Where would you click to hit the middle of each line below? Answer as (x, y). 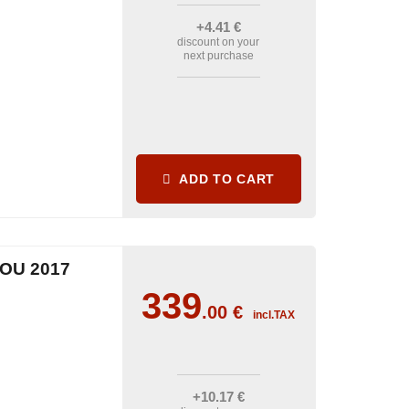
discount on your (219, 42)
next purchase (218, 56)
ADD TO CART (225, 179)
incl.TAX (274, 315)
